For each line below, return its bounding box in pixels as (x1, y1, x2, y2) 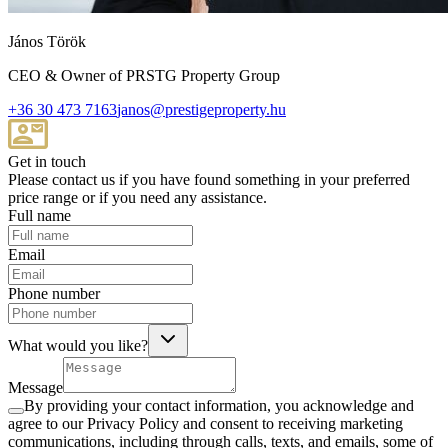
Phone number (8, 284, 100, 302)
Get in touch (8, 152, 86, 170)
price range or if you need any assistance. (8, 188, 267, 206)
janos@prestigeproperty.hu (117, 100, 286, 118)
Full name (8, 206, 71, 224)
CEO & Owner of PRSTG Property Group (8, 66, 280, 84)
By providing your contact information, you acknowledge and (24, 396, 414, 414)
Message (8, 378, 63, 396)
